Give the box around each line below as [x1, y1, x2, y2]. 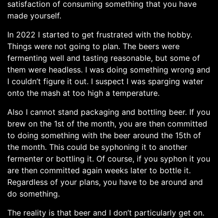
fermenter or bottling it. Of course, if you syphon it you [7, 153, 210, 163]
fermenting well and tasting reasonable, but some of [7, 53, 200, 63]
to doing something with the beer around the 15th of [7, 130, 201, 140]
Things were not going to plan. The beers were [7, 41, 180, 51]
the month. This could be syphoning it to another [7, 142, 187, 152]
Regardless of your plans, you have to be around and [7, 177, 203, 187]
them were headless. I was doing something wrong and [7, 64, 210, 74]
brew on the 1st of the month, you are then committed [7, 118, 207, 128]
